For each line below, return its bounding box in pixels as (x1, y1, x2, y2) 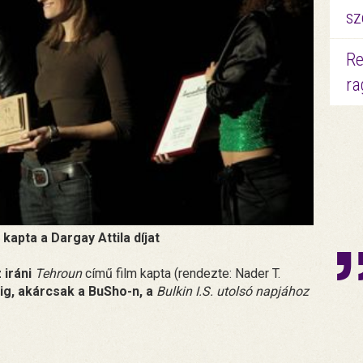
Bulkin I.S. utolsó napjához (156, 283, 309, 299)
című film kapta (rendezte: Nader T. (82, 265, 280, 281)
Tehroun (35, 265, 82, 281)
